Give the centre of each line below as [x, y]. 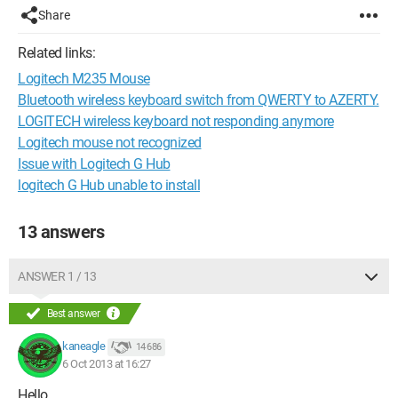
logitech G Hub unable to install [109, 185]
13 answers [61, 232]
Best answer [73, 314]
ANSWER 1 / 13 [57, 276]
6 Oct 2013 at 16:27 [107, 364]
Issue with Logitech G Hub [94, 164]
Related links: [56, 53]
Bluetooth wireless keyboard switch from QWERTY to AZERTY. [199, 100]
